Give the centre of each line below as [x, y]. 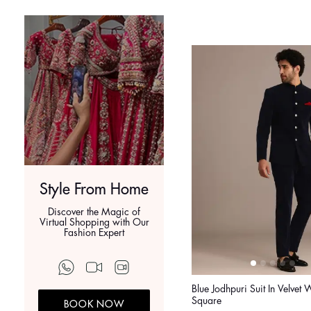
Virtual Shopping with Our [94, 222]
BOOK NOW [94, 304]
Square [207, 301]
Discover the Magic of [94, 212]
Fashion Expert [94, 233]
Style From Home [94, 190]
